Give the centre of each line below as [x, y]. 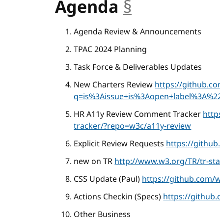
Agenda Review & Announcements [138, 32]
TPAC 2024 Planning [110, 50]
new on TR [94, 162]
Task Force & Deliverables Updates [138, 67]
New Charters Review [114, 85]
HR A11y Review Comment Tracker [138, 114]
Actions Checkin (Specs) [119, 197]
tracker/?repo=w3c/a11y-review [133, 126]
